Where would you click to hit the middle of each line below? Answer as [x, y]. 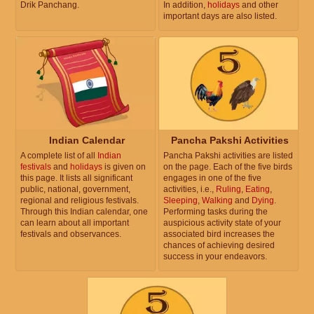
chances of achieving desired [219, 245]
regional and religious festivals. [80, 200]
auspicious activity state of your [222, 223]
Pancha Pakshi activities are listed [228, 156]
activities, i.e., [190, 189]
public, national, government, [75, 189]
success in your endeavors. [215, 257]
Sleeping [180, 200]
